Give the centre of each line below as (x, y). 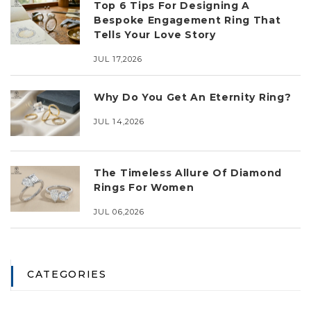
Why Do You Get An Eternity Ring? (193, 97)
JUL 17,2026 (118, 59)
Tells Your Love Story (155, 34)
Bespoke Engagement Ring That (187, 20)
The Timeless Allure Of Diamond (188, 173)
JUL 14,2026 (119, 121)
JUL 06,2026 (119, 212)
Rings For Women (144, 188)
